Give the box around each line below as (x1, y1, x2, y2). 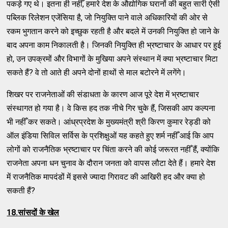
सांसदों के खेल (18, 207, 60, 217)
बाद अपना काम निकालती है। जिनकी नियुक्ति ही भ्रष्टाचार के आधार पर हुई (7, 40, 221, 50)
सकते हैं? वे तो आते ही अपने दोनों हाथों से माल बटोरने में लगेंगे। (7, 67, 187, 77)
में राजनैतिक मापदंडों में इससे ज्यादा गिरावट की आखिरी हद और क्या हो (7, 172, 206, 182)
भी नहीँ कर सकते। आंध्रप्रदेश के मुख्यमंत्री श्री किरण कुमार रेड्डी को (7, 117, 211, 127)
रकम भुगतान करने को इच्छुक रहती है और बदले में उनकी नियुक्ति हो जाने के (7, 26, 220, 36)
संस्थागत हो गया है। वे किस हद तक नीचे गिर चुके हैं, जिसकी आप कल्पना (7, 103, 216, 113)
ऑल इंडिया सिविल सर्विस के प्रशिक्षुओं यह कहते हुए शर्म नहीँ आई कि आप (7, 130, 214, 140)
